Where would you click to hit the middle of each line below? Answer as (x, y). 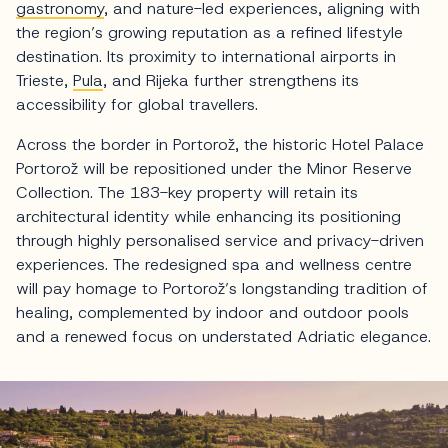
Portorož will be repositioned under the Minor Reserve (214, 168)
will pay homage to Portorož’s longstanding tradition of (222, 288)
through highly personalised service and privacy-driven (220, 240)
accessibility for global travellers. (137, 104)
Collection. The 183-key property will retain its (187, 192)
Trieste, (44, 80)
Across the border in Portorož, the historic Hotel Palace (220, 144)
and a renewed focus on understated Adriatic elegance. (223, 336)
